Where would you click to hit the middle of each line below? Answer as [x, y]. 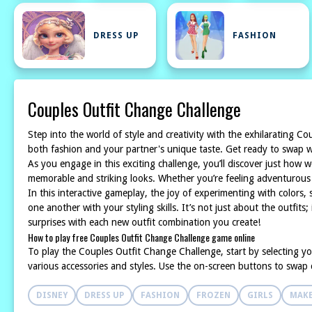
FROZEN [213, 295]
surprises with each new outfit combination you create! [144, 222]
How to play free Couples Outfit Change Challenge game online [141, 237]
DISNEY [52, 295]
